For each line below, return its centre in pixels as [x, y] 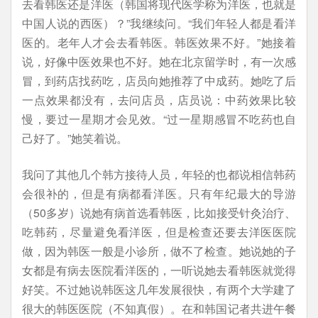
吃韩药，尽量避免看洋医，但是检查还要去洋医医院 [159, 232]
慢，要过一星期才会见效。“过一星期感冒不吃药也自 [159, 119]
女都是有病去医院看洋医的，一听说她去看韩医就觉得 [159, 270]
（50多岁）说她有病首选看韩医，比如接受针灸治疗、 [159, 213]
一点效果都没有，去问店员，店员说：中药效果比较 [159, 100]
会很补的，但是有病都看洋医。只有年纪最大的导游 [159, 193]
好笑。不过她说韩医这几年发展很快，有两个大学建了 [159, 289]
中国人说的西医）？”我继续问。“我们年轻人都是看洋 [159, 23]
